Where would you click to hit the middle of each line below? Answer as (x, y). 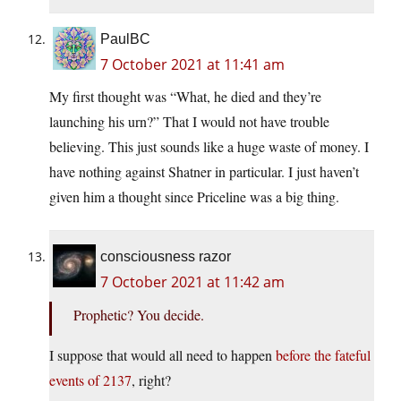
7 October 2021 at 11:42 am (192, 282)
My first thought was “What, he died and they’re (185, 97)
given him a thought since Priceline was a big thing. (194, 197)
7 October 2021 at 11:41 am (192, 65)
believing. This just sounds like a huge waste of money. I (209, 147)
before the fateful (323, 355)
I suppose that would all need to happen (162, 355)
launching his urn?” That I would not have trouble (189, 122)
